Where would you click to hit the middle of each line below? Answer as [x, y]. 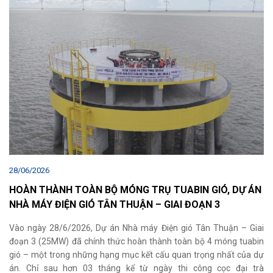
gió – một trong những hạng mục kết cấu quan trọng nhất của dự [136, 255]
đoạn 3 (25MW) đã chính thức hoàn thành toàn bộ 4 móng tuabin [136, 242]
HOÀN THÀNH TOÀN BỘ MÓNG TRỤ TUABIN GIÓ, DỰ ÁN [135, 190]
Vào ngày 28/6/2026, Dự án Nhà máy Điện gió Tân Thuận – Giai [136, 228]
